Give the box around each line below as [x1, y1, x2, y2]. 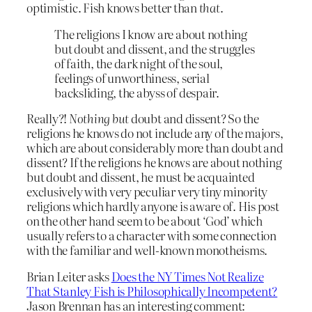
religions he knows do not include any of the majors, [26, 124, 283, 142]
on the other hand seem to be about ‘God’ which [26, 212, 263, 230]
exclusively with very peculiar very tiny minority [26, 182, 268, 201]
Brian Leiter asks [26, 267, 111, 286]
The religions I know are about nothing [54, 24, 247, 42]
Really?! [26, 109, 69, 127]
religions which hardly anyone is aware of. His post [26, 197, 279, 215]
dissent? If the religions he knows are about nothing [26, 153, 282, 171]
